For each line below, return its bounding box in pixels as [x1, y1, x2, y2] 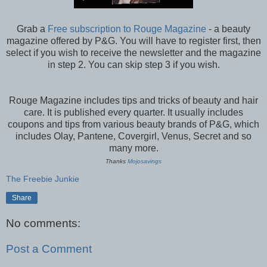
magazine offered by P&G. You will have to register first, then [6, 36, 261, 46]
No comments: [6, 216, 80, 229]
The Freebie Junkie [6, 174, 79, 184]
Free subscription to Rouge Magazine [48, 24, 206, 35]
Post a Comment [6, 243, 92, 256]
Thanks [105, 158, 128, 165]
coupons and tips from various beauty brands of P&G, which [8, 119, 259, 130]
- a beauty [206, 24, 250, 35]
